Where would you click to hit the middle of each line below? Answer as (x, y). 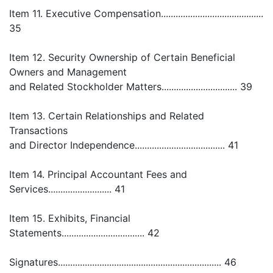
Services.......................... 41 (67, 189)
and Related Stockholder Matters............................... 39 (131, 87)
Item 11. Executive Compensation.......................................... (136, 13)
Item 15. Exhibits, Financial (70, 218)
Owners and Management (68, 72)
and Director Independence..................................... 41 (124, 145)
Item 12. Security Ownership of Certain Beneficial (122, 57)
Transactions (38, 130)
